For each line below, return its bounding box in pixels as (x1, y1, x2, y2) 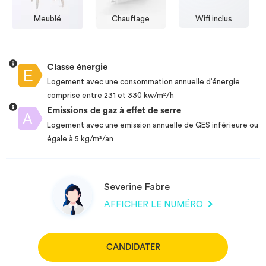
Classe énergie (47, 63, 108, 72)
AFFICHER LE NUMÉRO (104, 199, 205, 209)
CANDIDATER (106, 242, 160, 252)
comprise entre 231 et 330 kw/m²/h (47, 92, 175, 99)
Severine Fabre (104, 181, 170, 192)
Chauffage (112, 15, 150, 23)
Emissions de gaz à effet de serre (47, 106, 182, 115)
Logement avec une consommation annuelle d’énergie (47, 78, 240, 85)
